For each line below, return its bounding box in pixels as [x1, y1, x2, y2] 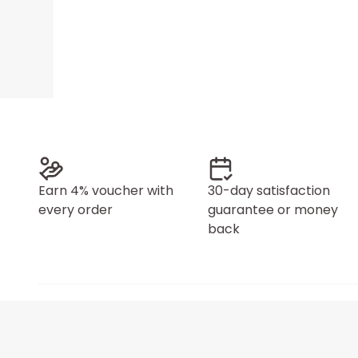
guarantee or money [208, 201, 338, 219]
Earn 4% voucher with [38, 181, 173, 200]
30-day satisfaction [208, 181, 330, 200]
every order [38, 201, 113, 219]
